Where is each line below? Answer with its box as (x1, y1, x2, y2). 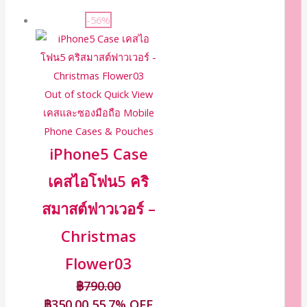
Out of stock (44, 86, 101, 101)
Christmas (60, 225, 136, 246)
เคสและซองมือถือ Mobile (42, 105, 154, 119)
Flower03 (64, 253, 132, 273)
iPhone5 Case (49, 143, 148, 164)
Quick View (103, 86, 153, 101)
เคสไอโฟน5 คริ (48, 171, 149, 191)
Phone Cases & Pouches (43, 123, 153, 138)
